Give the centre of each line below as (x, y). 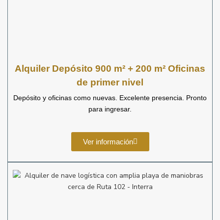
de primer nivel (110, 82)
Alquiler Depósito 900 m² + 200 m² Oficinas (110, 69)
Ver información (108, 142)
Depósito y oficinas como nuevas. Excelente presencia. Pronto (110, 98)
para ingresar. (110, 109)
